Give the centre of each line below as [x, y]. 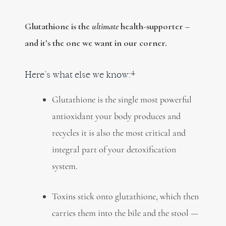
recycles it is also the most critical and [119, 132]
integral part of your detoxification [114, 149]
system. [65, 166]
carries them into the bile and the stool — [125, 213]
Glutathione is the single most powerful [122, 99]
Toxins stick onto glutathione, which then [125, 196]
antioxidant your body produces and [116, 116]
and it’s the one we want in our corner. [96, 43]
